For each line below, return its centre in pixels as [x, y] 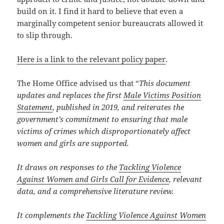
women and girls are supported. [73, 143]
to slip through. [45, 35]
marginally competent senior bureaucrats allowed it [110, 23]
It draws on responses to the [68, 167]
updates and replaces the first [70, 95]
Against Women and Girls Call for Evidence [93, 179]
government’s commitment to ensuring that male [102, 119]
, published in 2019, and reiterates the [118, 107]
